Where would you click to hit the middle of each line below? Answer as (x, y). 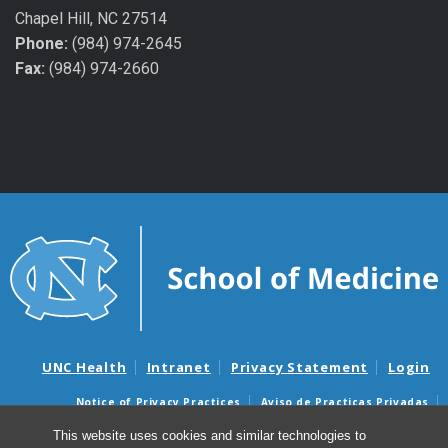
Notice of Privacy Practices (158, 402)
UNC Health (84, 366)
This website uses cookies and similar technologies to (209, 435)
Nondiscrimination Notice (167, 428)
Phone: (41, 44)
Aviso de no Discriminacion (348, 428)
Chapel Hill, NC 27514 (91, 19)
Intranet (178, 366)
